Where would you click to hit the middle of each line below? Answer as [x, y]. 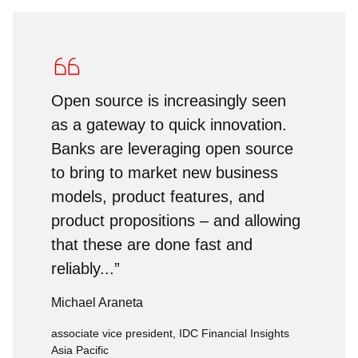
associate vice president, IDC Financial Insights [170, 333]
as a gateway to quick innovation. [169, 125]
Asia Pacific [80, 350]
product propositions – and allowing [176, 221]
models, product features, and [158, 197]
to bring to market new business [165, 173]
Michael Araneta [97, 302]
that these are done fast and [152, 245]
